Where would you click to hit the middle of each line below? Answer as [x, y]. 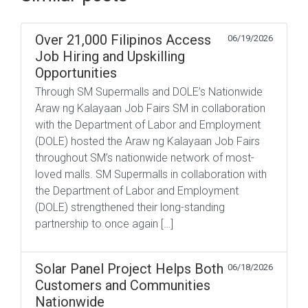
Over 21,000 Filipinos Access [123, 40]
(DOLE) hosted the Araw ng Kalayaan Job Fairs [147, 142]
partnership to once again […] [104, 224]
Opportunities [76, 73]
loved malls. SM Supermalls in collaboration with [151, 175]
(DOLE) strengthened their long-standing [130, 208]
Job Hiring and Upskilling [110, 57]
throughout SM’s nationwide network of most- [145, 158]
